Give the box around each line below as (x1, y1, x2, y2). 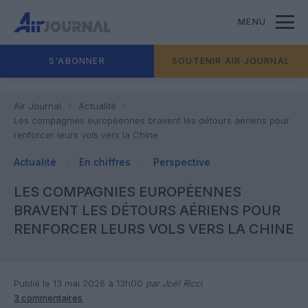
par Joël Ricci (143, 278, 202, 289)
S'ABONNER (49, 56, 105, 66)
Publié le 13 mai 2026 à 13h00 (14, 278, 143, 289)
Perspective (153, 156, 210, 168)
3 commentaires (14, 292, 82, 303)
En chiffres (79, 156, 131, 168)
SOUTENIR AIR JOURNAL (172, 56, 290, 66)
